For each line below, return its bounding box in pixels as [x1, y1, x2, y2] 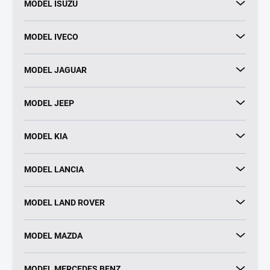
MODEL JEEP [24, 98, 74, 108]
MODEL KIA [24, 131, 67, 141]
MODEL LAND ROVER [24, 197, 105, 207]
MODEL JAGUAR [24, 64, 87, 75]
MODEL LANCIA [24, 164, 84, 174]
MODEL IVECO [24, 31, 78, 42]
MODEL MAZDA [24, 230, 83, 240]
